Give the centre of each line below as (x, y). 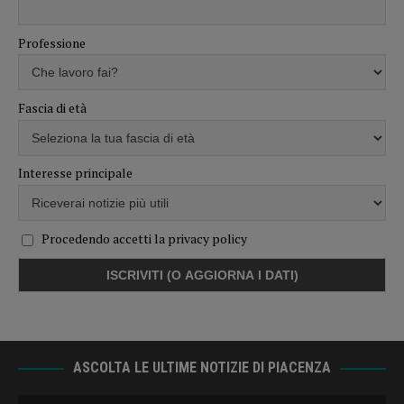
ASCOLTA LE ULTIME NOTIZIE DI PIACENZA (202, 367)
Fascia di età (52, 108)
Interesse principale (75, 173)
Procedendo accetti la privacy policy (144, 238)
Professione (52, 42)
